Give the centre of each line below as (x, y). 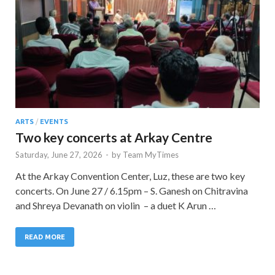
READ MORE (45, 237)
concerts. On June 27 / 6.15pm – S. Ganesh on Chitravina (132, 191)
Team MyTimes (151, 155)
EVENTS (54, 122)
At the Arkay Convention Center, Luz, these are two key (130, 176)
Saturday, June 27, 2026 (59, 155)
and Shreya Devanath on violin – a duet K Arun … (116, 206)
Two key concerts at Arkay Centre (114, 137)
